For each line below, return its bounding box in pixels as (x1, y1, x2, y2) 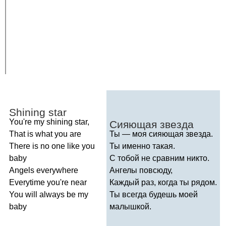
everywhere (36, 165, 78, 175)
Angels (9, 165, 34, 175)
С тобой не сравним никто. (109, 153, 209, 162)
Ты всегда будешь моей (109, 190, 198, 199)
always (39, 190, 65, 199)
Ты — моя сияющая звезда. (109, 129, 213, 138)
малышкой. (109, 202, 151, 211)
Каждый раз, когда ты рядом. (109, 178, 217, 187)
